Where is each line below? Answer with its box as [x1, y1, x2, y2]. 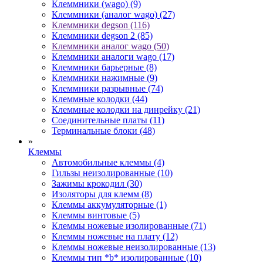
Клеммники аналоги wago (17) [52, 51, 174, 62]
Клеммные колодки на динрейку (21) [52, 104, 200, 114]
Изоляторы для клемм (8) [52, 188, 152, 199]
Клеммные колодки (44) [52, 93, 147, 104]
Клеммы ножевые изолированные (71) [52, 220, 206, 231]
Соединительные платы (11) [52, 114, 164, 125]
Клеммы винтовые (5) [52, 210, 140, 220]
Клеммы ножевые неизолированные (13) [52, 241, 215, 252]
